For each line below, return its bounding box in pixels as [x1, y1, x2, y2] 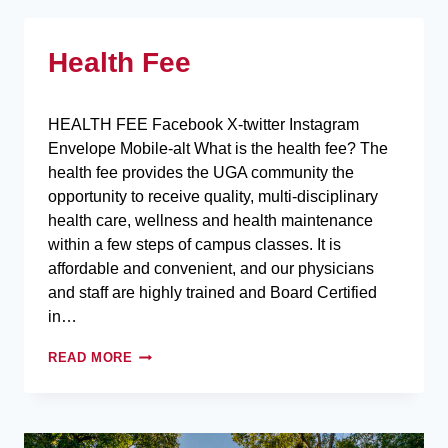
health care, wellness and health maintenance [48, 212, 373, 230]
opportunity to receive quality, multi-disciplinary [48, 188, 378, 206]
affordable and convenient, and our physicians [48, 260, 374, 278]
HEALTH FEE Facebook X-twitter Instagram [48, 116, 359, 134]
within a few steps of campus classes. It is [48, 236, 341, 254]
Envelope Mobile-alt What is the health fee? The [48, 140, 388, 158]
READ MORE [48, 350, 133, 366]
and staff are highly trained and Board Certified [48, 284, 377, 302]
